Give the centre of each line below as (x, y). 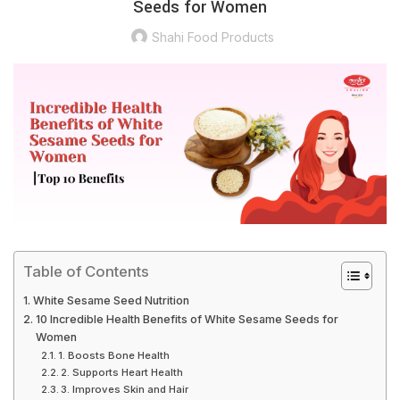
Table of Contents (86, 271)
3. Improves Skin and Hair (125, 389)
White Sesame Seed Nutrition (111, 300)
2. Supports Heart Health (122, 372)
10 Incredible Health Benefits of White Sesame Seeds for (187, 319)
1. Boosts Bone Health (114, 355)
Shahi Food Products (212, 37)
